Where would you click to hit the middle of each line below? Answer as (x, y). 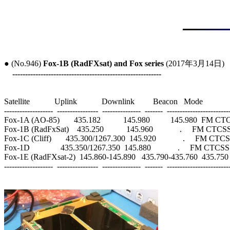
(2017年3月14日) (194, 63)
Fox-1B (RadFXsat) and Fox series (103, 63)
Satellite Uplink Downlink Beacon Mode (103, 101)
